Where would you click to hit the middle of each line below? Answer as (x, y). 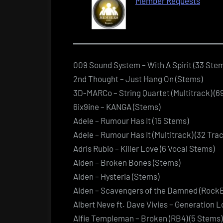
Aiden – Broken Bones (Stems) (127, 162)
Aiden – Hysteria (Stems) (116, 176)
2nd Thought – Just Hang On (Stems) (138, 78)
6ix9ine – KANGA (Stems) (117, 106)
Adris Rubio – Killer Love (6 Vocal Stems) (144, 148)
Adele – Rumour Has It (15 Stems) (131, 120)
